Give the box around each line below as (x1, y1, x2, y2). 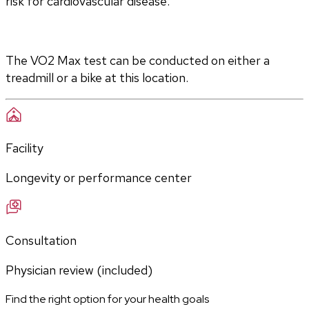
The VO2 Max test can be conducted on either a (6, 52, 270, 69)
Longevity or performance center (6, 170, 192, 186)
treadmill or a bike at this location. (6, 70, 188, 86)
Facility (6, 140, 43, 157)
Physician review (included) (6, 262, 152, 279)
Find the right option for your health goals (6, 292, 209, 307)
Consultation (6, 232, 77, 249)
